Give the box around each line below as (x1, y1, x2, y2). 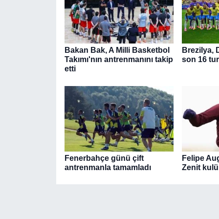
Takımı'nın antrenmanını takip (64, 55, 173, 64)
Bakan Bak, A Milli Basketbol (64, 46, 170, 55)
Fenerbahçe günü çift (64, 153, 144, 162)
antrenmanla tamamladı (64, 163, 151, 172)
